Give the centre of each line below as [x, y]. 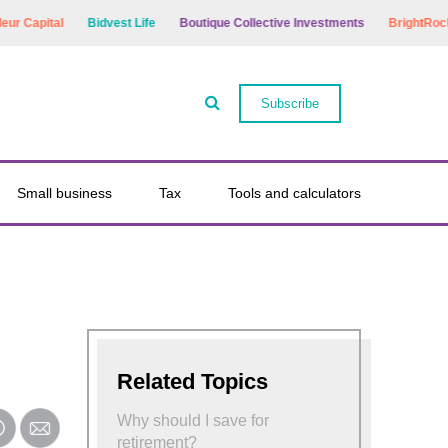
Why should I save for [193, 420]
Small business [65, 193]
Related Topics [193, 381]
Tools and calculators [294, 193]
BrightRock [404, 23]
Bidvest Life [104, 23]
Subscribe [290, 103]
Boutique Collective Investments [255, 23]
